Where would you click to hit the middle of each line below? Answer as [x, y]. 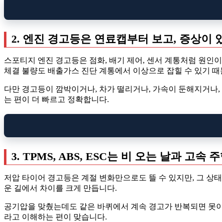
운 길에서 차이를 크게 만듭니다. [60, 188]
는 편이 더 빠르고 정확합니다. [56, 99]
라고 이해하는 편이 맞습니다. [55, 217]
